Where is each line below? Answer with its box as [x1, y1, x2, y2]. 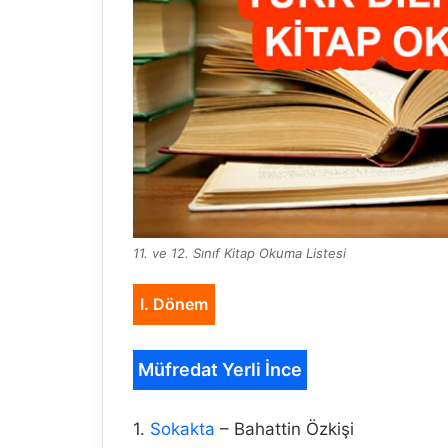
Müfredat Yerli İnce [138, 359, 302, 381]
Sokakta [150, 419, 215, 440]
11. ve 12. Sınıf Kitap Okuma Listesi [133, 245, 346, 262]
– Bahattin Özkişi [215, 419, 354, 440]
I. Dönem [140, 294, 208, 315]
